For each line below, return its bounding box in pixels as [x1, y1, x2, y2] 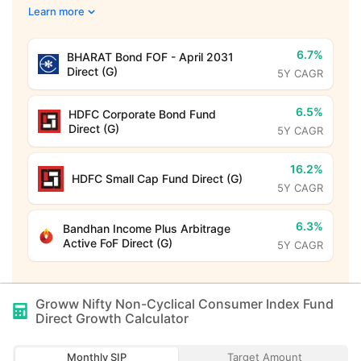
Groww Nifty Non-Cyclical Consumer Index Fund [35, 296, 334, 312]
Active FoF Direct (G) [62, 235, 172, 250]
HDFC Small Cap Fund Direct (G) [72, 171, 243, 185]
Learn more [28, 5, 85, 18]
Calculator [122, 310, 189, 326]
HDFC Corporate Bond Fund [68, 106, 217, 121]
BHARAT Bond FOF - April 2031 [66, 49, 234, 64]
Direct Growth [35, 310, 122, 326]
